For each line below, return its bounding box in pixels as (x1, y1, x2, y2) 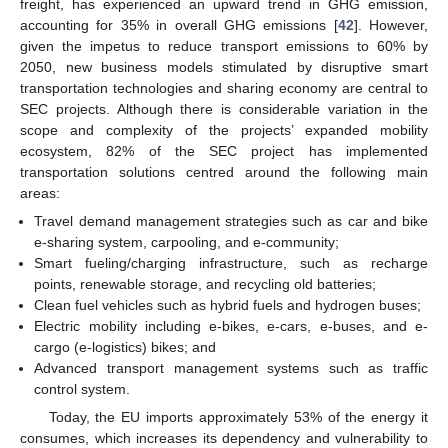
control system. (34, 380, 131, 397)
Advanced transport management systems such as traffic (34, 359, 428, 376)
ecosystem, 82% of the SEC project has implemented (20, 142, 428, 159)
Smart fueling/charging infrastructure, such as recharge (34, 254, 428, 271)
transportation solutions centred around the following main (20, 163, 428, 180)
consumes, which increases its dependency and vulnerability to (20, 429, 428, 446)
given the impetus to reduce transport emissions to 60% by (20, 37, 428, 54)
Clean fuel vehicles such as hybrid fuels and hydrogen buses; (34, 296, 422, 313)
